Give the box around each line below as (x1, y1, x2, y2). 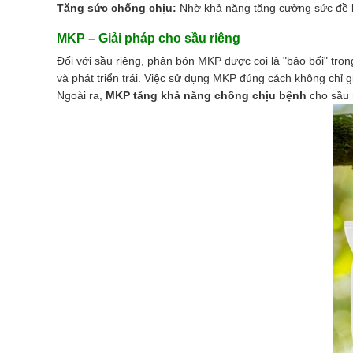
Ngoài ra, (57, 88, 106, 102)
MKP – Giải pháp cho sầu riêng (57, 31, 240, 45)
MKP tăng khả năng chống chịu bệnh (106, 88, 307, 102)
